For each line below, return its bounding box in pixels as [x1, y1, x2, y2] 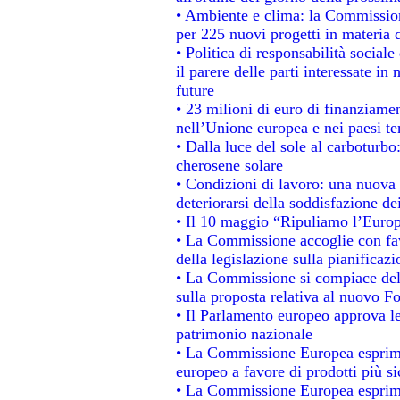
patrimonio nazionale [175, 324, 312, 343]
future [175, 80, 214, 99]
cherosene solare [175, 155, 283, 174]
